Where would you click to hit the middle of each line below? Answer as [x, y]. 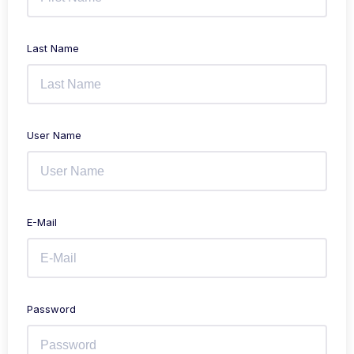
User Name [54, 135]
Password [51, 309]
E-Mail [42, 222]
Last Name [53, 48]
